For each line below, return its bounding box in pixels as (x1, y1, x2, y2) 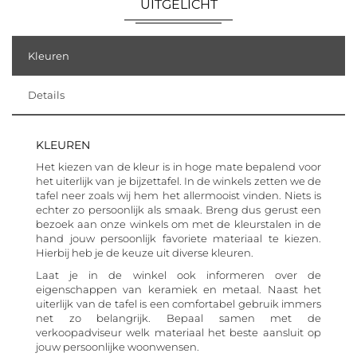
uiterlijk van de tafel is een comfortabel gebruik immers (36, 296, 321, 310)
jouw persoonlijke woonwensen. (36, 339, 199, 353)
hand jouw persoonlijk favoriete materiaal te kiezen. (36, 231, 321, 245)
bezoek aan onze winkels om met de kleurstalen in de (36, 217, 321, 230)
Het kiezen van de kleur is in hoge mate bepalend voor (36, 159, 321, 173)
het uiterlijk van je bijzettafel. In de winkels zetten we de (36, 174, 321, 187)
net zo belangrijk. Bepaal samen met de (36, 311, 321, 324)
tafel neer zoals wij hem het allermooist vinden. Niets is (36, 188, 321, 202)
